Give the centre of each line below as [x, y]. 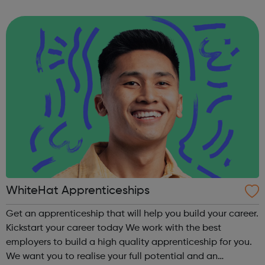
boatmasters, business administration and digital [113, 7]
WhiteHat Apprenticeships [78, 191]
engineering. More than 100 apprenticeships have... [144, 21]
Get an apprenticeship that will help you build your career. [132, 214]
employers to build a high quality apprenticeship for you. [129, 242]
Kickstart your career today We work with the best [66, 228]
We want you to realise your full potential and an [112, 256]
